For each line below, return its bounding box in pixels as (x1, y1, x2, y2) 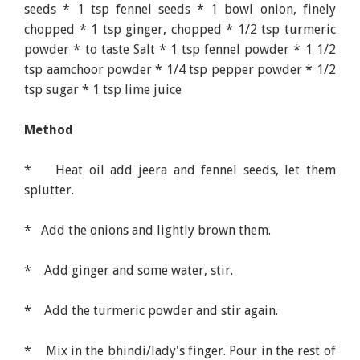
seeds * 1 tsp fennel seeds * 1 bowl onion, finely (24, 2, 336, 18)
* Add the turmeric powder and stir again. (24, 303, 279, 319)
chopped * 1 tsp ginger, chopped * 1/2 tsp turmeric (24, 22, 336, 38)
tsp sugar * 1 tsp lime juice (24, 82, 182, 98)
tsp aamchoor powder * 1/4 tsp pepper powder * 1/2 (24, 62, 336, 78)
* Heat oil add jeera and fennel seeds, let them (24, 162, 336, 178)
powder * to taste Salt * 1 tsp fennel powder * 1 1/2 (24, 42, 336, 58)
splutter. (24, 182, 75, 198)
